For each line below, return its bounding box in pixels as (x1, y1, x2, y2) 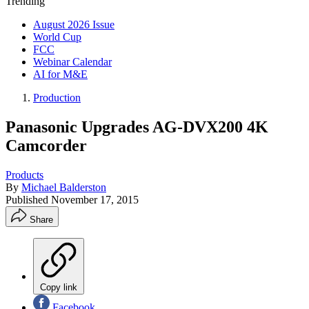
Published (6, 193, 51, 206)
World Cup (33, 31, 81, 43)
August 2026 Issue (33, 19, 114, 30)
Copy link (40, 281, 77, 292)
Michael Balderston (21, 181, 106, 193)
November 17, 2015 (51, 193, 139, 206)
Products (6, 168, 43, 181)
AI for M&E (33, 68, 88, 80)
